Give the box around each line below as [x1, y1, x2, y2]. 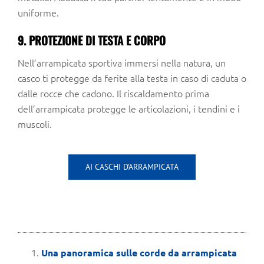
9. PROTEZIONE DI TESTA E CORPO [18, 32, 166, 49]
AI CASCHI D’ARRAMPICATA [85, 161, 179, 173]
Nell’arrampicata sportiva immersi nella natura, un [18, 56, 226, 70]
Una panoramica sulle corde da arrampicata [41, 246, 237, 259]
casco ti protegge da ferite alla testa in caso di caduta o [18, 71, 246, 85]
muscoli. [18, 117, 52, 131]
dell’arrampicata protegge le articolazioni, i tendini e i [18, 102, 240, 115]
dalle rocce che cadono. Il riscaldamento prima [18, 87, 209, 100]
